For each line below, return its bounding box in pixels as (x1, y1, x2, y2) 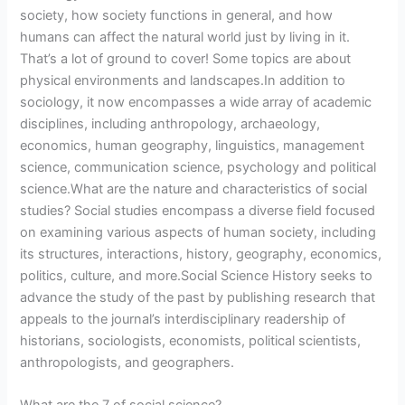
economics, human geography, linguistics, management (20, 137, 365, 155)
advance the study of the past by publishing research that (20, 289, 376, 306)
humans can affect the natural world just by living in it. (20, 29, 351, 46)
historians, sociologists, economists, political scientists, (20, 333, 362, 350)
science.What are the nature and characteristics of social (20, 181, 368, 198)
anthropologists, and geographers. (20, 354, 235, 372)
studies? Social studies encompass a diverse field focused (20, 202, 376, 220)
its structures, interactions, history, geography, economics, (20, 246, 382, 263)
